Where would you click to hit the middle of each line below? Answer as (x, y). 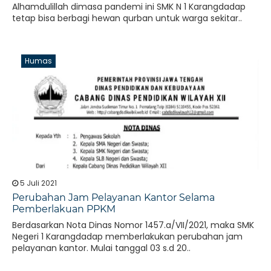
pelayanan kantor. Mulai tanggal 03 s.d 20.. (101, 248)
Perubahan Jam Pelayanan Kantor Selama (113, 198)
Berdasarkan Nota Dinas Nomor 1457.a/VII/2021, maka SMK (133, 225)
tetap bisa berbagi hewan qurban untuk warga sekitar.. (127, 18)
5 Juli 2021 (38, 183)
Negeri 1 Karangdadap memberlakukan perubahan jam (127, 237)
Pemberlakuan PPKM (64, 209)
